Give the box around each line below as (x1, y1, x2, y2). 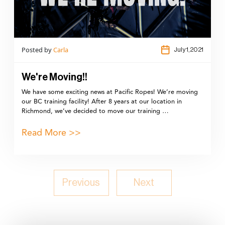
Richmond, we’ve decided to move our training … (22, 105, 169, 116)
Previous (62, 177, 100, 188)
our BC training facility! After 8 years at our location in (22, 96, 182, 106)
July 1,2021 (174, 46, 203, 53)
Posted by (22, 45, 53, 54)
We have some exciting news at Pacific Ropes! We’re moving (22, 86, 198, 97)
